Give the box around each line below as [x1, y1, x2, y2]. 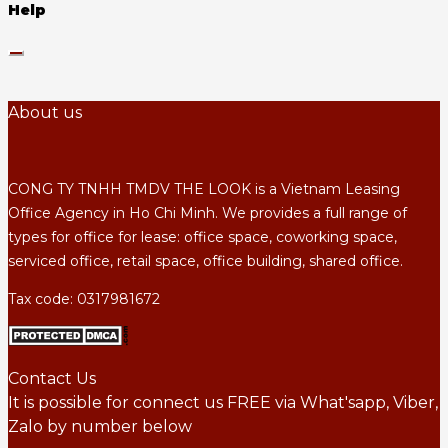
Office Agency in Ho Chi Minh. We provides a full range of [8, 203, 407, 222]
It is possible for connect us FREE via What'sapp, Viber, [8, 392, 438, 412]
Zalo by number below [8, 416, 192, 436]
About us [8, 102, 82, 122]
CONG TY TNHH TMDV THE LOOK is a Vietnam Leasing [8, 179, 400, 198]
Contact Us [8, 368, 96, 388]
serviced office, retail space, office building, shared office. [8, 251, 403, 270]
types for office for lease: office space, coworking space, [8, 227, 397, 246]
